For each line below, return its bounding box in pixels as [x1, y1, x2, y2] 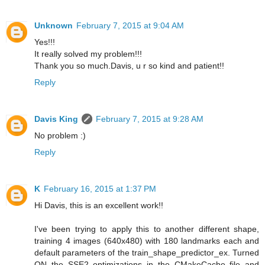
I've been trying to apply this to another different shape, [34, 224, 259, 234]
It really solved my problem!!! [34, 49, 142, 59]
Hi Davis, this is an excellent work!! [34, 201, 163, 211]
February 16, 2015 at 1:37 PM [44, 184, 156, 194]
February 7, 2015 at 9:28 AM [96, 114, 203, 124]
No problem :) [34, 131, 86, 141]
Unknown [34, 21, 73, 31]
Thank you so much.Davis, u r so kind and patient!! [34, 61, 224, 71]
